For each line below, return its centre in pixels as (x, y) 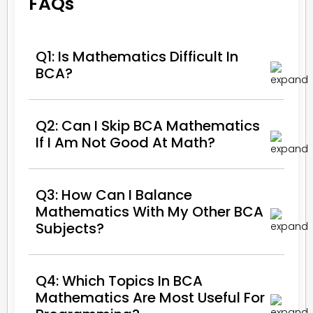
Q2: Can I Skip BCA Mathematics (148, 125)
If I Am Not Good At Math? (125, 142)
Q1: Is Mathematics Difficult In (137, 56)
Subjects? (70, 228)
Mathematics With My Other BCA (150, 211)
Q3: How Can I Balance (114, 195)
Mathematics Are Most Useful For (150, 297)
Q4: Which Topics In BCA (119, 281)
